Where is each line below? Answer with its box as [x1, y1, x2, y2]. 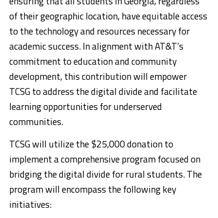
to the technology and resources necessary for [9, 24, 190, 38]
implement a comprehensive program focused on [9, 152, 200, 166]
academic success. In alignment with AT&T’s [9, 39, 183, 54]
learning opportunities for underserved [9, 99, 162, 114]
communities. [9, 114, 63, 129]
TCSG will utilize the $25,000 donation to [9, 137, 173, 151]
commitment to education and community [9, 54, 177, 69]
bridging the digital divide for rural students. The [9, 167, 202, 182]
